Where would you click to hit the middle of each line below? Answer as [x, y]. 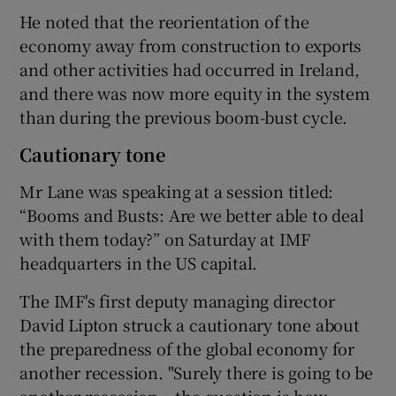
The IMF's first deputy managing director [177, 300]
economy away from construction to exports [191, 45]
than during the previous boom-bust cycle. [184, 116]
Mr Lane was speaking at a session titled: [177, 190]
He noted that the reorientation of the [164, 21]
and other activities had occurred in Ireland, [190, 69]
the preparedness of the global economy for [187, 348]
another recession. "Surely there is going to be [197, 372]
